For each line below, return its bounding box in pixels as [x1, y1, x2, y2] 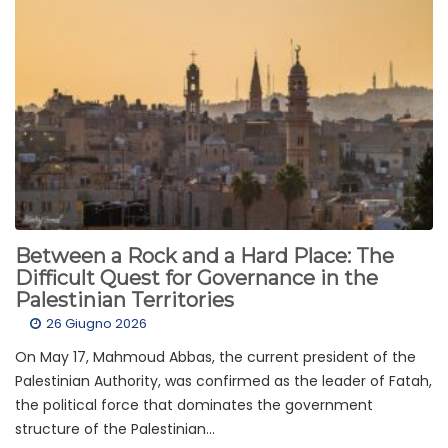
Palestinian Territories [15, 288, 234, 313]
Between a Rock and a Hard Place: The [15, 244, 394, 269]
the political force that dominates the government [15, 395, 373, 416]
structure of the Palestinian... [15, 419, 215, 440]
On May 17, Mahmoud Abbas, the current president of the [15, 347, 416, 368]
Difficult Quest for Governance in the [15, 266, 378, 291]
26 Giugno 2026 [46, 314, 147, 334]
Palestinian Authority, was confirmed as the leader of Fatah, [15, 371, 432, 392]
